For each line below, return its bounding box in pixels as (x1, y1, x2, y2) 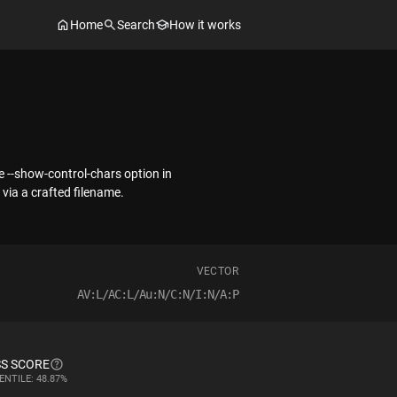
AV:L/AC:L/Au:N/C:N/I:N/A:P (77, 287, 238, 301)
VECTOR (196, 265, 238, 277)
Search (117, 17, 155, 32)
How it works (169, 17, 241, 32)
